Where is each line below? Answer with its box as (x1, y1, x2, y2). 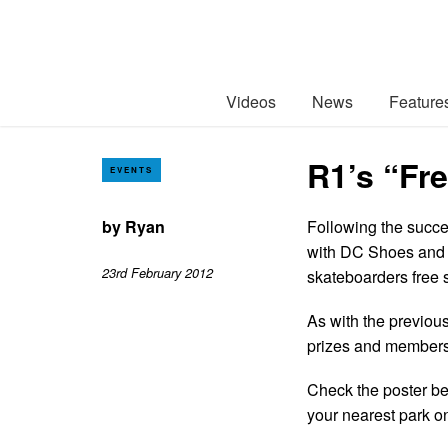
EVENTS (110, 163, 153, 175)
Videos (226, 89, 276, 113)
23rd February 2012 (102, 264, 213, 283)
